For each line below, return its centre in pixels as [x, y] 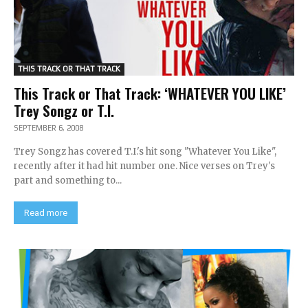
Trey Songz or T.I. [64, 110]
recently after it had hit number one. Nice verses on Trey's [144, 166]
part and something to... [68, 180]
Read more [46, 213]
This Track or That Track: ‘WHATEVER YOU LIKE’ [150, 93]
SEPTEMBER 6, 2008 [48, 128]
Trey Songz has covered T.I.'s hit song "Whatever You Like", [145, 152]
